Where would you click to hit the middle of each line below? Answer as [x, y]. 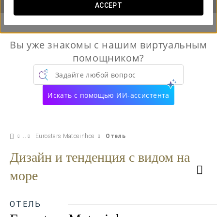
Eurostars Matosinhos [65, 136]
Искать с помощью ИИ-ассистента [108, 95]
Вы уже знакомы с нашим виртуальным [108, 45]
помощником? [108, 58]
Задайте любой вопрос [96, 75]
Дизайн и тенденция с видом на [100, 157]
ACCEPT [108, 5]
